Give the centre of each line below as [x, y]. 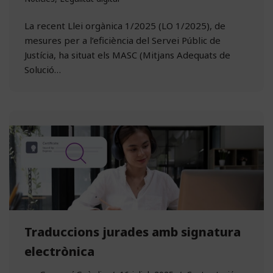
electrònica [59, 251]
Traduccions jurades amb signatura [133, 232]
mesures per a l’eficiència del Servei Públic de [122, 41]
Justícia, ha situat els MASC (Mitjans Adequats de [127, 55]
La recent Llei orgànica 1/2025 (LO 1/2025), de [125, 26]
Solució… [44, 70]
